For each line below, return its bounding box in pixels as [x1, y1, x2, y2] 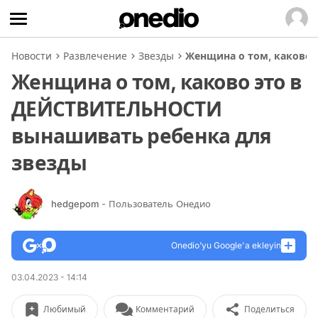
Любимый [43, 304, 86, 314]
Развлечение [63, 50, 127, 62]
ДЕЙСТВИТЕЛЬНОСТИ [11, 97, 221, 121]
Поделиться [244, 304, 295, 314]
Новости [11, 50, 52, 62]
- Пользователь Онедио [102, 197, 211, 209]
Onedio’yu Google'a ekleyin [171, 240, 281, 251]
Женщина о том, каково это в [11, 70, 302, 94]
